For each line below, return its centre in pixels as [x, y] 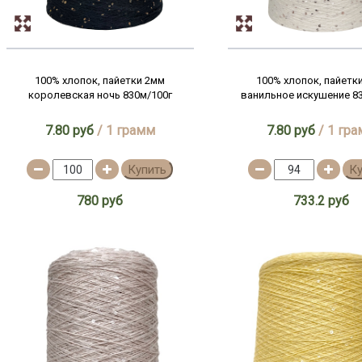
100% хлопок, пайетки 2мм [100, 80]
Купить [147, 170]
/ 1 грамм [124, 130]
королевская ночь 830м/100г [100, 95]
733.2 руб [322, 201]
